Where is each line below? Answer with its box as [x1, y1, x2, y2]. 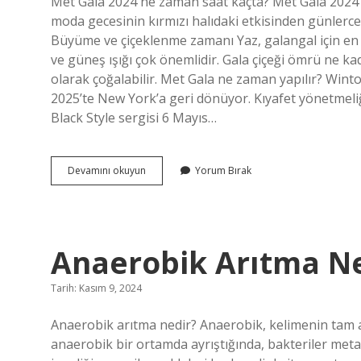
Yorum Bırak [195, 164, 251, 177]
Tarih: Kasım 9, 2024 [51, 281, 142, 295]
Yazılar [50, 12, 153, 53]
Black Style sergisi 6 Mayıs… [51, 109, 217, 127]
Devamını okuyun [68, 164, 146, 177]
